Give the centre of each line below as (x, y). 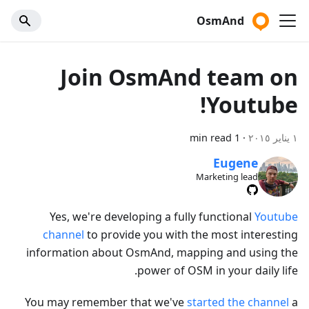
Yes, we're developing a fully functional (152, 216)
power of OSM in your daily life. (218, 270)
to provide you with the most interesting (191, 234)
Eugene (236, 163)
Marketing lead (227, 177)
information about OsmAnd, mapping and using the (162, 252)
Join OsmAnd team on (179, 77)
